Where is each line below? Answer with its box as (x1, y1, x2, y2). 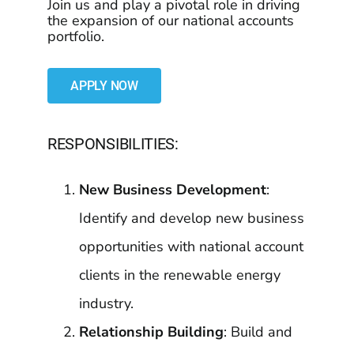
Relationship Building (78, 322, 224, 341)
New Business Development (78, 180, 266, 199)
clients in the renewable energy (78, 265, 281, 284)
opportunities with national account (78, 237, 303, 256)
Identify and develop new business (78, 209, 304, 228)
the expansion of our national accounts (47, 11, 294, 30)
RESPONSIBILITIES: (47, 134, 179, 153)
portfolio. (47, 27, 104, 46)
